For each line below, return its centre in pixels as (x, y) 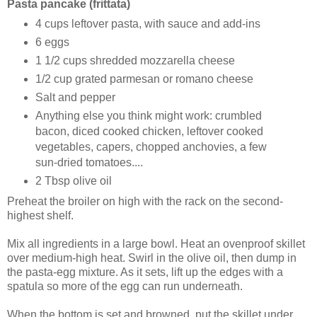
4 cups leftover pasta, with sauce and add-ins (148, 24)
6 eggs (52, 42)
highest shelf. (40, 216)
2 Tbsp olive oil (73, 181)
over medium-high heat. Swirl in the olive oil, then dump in (152, 258)
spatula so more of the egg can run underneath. (125, 287)
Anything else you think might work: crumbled (148, 116)
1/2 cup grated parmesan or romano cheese (144, 79)
